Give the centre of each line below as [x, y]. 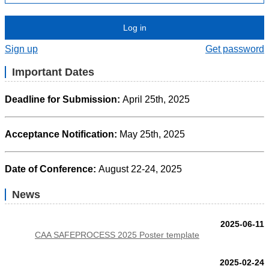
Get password [235, 49]
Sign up [21, 49]
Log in [134, 28]
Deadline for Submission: [64, 99]
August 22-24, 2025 [140, 169]
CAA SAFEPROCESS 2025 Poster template [117, 235]
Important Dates [53, 72]
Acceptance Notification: [62, 134]
